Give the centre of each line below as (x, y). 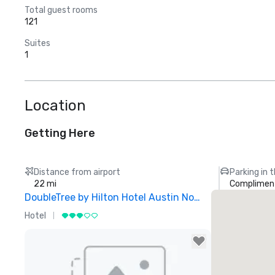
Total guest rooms (61, 10)
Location (55, 106)
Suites (37, 43)
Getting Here (60, 133)
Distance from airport (77, 172)
